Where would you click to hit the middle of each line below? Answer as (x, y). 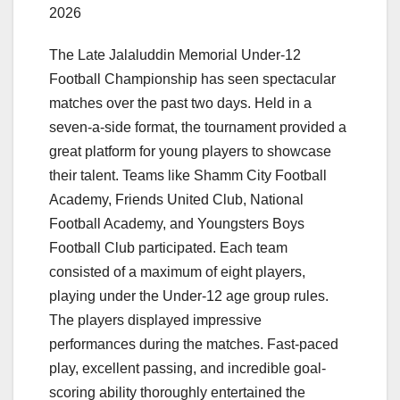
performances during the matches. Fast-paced (194, 345)
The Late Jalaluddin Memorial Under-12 (175, 55)
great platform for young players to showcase (190, 152)
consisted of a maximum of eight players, (177, 272)
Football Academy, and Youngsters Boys (177, 224)
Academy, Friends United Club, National (176, 200)
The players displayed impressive (155, 321)
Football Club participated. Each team (168, 248)
